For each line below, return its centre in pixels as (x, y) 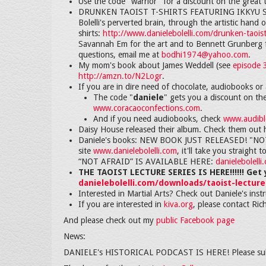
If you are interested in (121, 204)
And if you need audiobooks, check (158, 119)
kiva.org (178, 204)
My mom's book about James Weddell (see (156, 65)
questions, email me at (120, 55)
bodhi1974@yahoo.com (205, 55)
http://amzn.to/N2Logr (120, 76)
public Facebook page (195, 220)
